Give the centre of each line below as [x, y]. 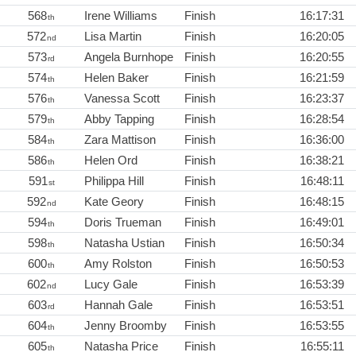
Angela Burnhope [129, 56]
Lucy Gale [111, 284]
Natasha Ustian [124, 242]
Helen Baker [116, 77]
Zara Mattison [120, 139]
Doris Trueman [123, 222]
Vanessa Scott [122, 98]
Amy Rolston [118, 263]
